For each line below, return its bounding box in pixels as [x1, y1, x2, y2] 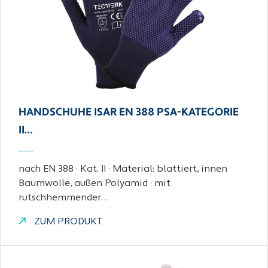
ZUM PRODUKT [32, 217, 103, 227]
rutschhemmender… [19, 193, 109, 203]
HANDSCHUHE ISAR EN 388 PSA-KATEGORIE [19, 107, 239, 118]
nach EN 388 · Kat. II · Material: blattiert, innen [19, 165, 227, 174]
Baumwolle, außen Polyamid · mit [19, 179, 170, 188]
